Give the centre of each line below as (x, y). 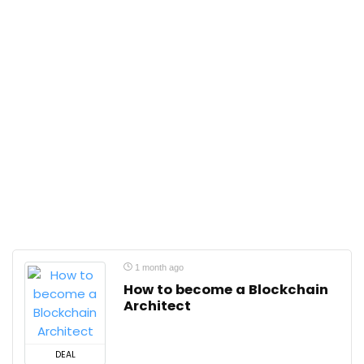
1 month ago (158, 267)
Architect (157, 306)
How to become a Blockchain (226, 290)
